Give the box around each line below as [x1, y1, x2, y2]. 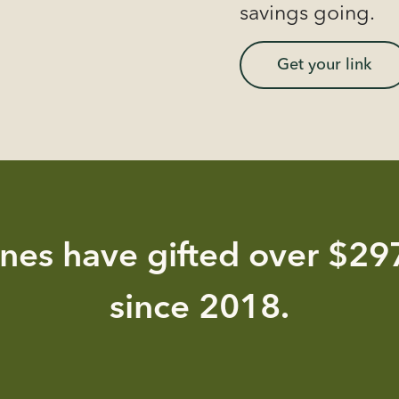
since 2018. [109, 292, 289, 326]
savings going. [239, 4, 375, 25]
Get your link [276, 57, 371, 73]
